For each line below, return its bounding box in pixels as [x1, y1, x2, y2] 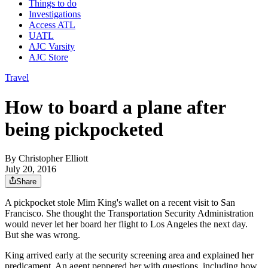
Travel [5, 72, 29, 83]
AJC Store [29, 52, 68, 63]
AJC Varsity [29, 41, 75, 52]
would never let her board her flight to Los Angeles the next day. [5, 219, 248, 230]
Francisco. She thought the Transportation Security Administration [5, 208, 254, 219]
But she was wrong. [5, 230, 80, 240]
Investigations [29, 9, 81, 20]
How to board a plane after [5, 96, 226, 118]
